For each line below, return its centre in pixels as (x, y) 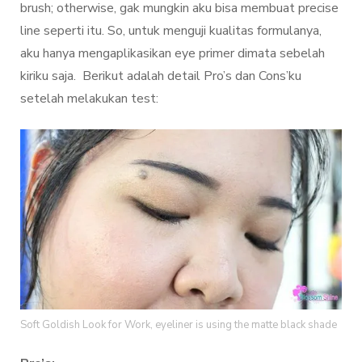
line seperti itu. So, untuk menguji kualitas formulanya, (171, 30)
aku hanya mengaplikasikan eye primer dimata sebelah (173, 53)
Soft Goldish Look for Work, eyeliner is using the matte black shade (179, 324)
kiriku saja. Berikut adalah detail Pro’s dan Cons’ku (161, 76)
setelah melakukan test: (89, 98)
